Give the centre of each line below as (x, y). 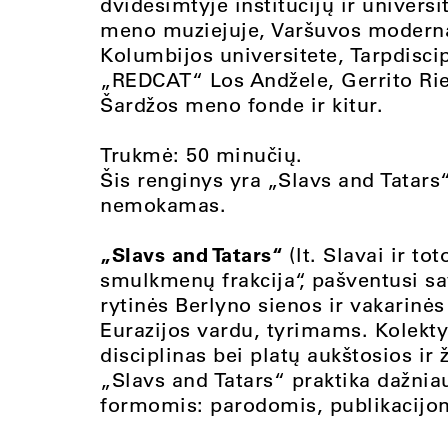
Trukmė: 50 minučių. (201, 154)
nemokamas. (163, 204)
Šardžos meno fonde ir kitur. (241, 104)
